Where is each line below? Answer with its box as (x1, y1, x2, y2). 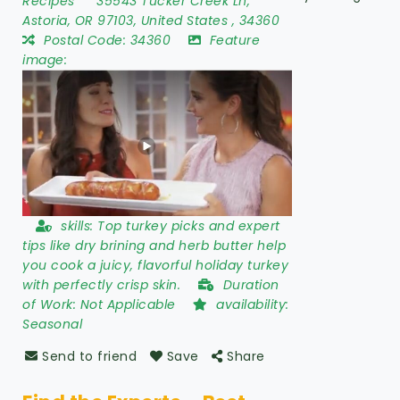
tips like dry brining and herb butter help (22, 237, 286, 255)
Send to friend (42, 347, 137, 366)
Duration (222, 276, 279, 295)
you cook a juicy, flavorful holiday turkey (22, 256, 288, 275)
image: (22, 50, 67, 69)
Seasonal (22, 315, 82, 334)
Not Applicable (79, 296, 179, 314)
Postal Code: (44, 30, 130, 49)
